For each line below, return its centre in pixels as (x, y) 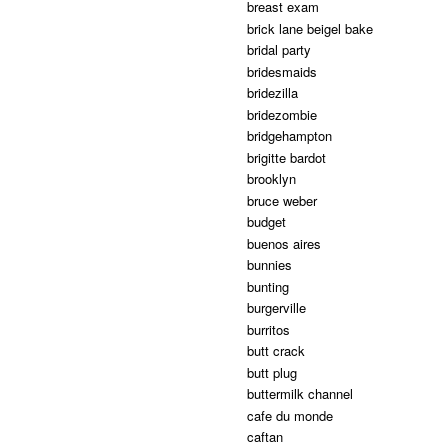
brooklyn (271, 179)
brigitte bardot (286, 157)
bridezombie (282, 114)
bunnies (269, 265)
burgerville (276, 308)
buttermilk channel (300, 394)
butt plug (272, 372)
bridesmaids (282, 71)
